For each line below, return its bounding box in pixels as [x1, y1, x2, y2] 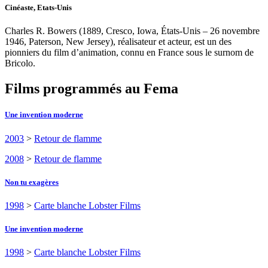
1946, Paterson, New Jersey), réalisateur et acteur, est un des [5, 36, 232, 47]
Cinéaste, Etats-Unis [5, 3, 72, 13]
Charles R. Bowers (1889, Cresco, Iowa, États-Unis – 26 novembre [5, 26, 260, 36]
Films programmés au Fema [5, 81, 178, 97]
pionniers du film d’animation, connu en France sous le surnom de [5, 47, 254, 58]
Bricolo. [5, 58, 35, 69]
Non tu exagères [5, 177, 59, 187]
